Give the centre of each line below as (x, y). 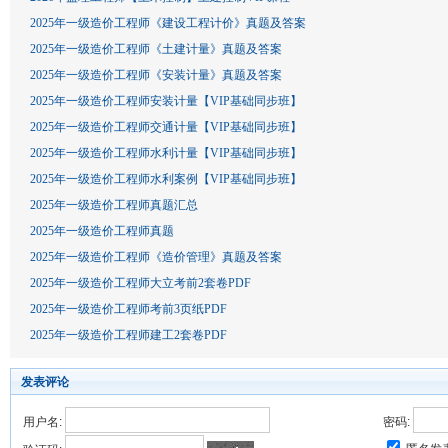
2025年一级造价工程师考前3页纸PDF (128, 309)
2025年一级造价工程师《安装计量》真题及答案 (156, 75)
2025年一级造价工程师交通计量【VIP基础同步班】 (166, 127)
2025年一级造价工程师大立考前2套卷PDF (140, 283)
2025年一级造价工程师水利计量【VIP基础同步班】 (166, 153)
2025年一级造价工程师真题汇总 (114, 205)
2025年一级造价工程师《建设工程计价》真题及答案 (168, 23)
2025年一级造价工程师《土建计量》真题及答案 (156, 49)
